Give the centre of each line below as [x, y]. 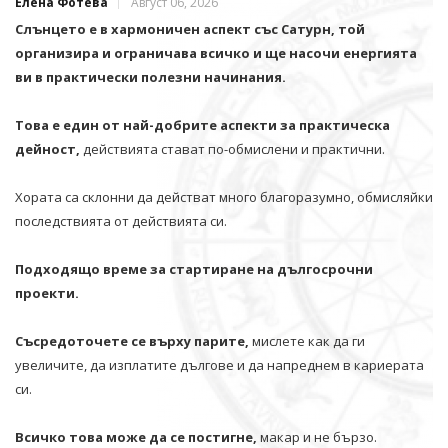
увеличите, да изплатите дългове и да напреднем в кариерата [219, 364]
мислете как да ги [307, 340]
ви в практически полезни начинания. [150, 76]
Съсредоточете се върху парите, [132, 340]
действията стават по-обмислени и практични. [232, 148]
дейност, [47, 148]
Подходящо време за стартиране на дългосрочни [194, 268]
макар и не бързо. [318, 436]
